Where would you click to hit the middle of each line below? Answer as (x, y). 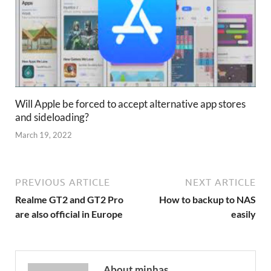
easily (243, 214)
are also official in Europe (69, 214)
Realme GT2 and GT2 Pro (69, 199)
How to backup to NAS (207, 199)
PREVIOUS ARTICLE (63, 182)
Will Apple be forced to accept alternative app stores (130, 104)
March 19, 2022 (44, 135)
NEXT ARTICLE (220, 182)
